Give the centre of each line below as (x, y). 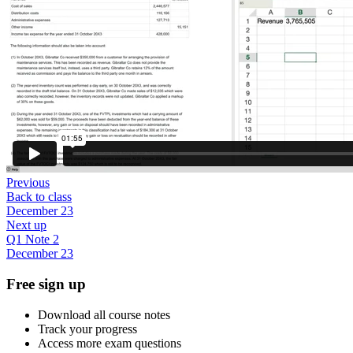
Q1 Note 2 (33, 240)
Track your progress (87, 329)
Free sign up (46, 284)
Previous (28, 183)
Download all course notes (104, 314)
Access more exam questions (110, 343)
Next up (26, 225)
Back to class (39, 197)
